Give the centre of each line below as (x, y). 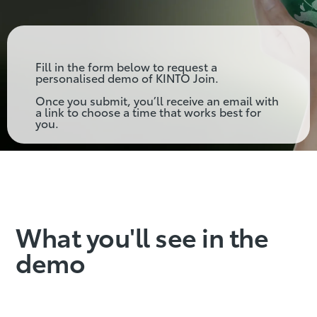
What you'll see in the (142, 236)
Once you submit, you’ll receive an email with (157, 100)
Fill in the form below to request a (126, 67)
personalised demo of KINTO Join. (127, 78)
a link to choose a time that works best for (148, 112)
